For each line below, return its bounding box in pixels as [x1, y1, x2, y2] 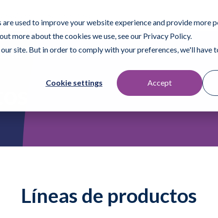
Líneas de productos [21, 183, 197, 207]
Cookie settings [45, 78, 103, 88]
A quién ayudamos [31, 50, 91, 59]
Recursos [99, 50, 129, 59]
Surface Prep [48, 11, 91, 20]
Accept [147, 78, 172, 88]
